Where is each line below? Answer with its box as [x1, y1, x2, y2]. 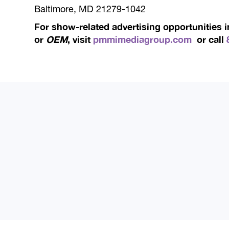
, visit [67, 34, 94, 45]
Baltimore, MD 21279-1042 [34, 4, 146, 14]
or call [192, 34, 227, 45]
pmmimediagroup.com [93, 34, 192, 45]
